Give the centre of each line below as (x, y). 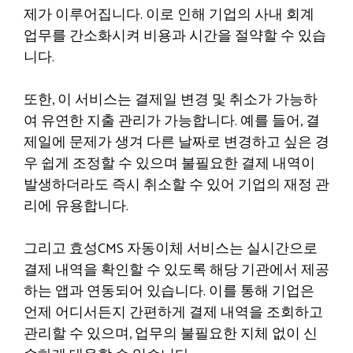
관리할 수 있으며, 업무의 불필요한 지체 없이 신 (171, 334)
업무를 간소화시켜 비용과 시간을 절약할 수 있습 (175, 36)
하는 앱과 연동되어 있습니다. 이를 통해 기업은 (169, 292)
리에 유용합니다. (76, 206)
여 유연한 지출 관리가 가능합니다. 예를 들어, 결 (172, 121)
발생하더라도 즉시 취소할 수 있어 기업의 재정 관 (176, 185)
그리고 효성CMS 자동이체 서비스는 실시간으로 (171, 249)
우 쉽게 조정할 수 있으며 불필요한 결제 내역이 (169, 164)
